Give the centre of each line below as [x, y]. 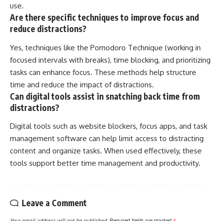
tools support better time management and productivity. [105, 163]
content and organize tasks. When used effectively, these [106, 151]
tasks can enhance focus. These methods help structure [103, 72]
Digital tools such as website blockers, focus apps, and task [109, 126]
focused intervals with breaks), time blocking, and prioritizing [110, 60]
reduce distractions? [48, 29]
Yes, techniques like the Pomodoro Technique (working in [105, 47]
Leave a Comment [54, 203]
